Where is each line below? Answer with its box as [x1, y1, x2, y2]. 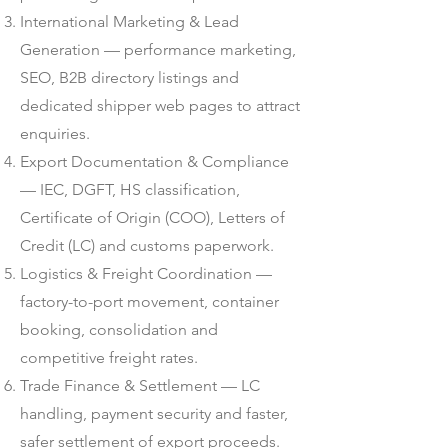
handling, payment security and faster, [20, 404, 288, 423]
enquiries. [20, 124, 90, 143]
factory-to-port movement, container [20, 292, 279, 311]
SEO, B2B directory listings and [20, 68, 239, 87]
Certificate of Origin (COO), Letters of [20, 208, 285, 227]
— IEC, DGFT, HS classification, [20, 180, 240, 199]
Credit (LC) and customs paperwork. [20, 236, 274, 255]
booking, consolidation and [20, 320, 218, 339]
